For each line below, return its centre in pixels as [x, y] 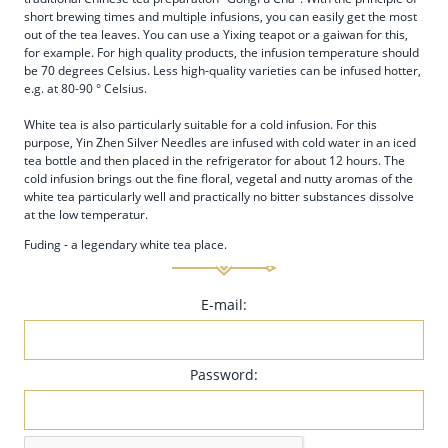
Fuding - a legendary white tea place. [125, 244]
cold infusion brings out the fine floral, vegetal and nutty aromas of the [218, 178]
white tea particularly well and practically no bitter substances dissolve [219, 196]
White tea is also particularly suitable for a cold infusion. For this [200, 124]
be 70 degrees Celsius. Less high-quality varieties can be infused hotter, [222, 70]
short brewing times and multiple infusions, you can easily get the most [220, 16]
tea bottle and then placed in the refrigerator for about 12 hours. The [214, 160]
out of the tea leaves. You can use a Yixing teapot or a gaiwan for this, [216, 34]
